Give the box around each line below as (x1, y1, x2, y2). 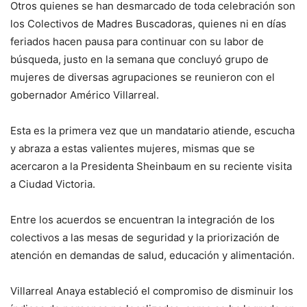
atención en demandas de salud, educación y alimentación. (10, 248, 295, 262)
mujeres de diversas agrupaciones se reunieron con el (10, 70, 275, 84)
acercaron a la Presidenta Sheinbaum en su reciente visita (10, 159, 292, 173)
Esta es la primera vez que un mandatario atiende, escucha (10, 123, 295, 137)
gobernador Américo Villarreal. (10, 88, 159, 101)
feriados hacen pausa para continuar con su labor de (10, 34, 264, 48)
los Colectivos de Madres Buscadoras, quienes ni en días (10, 16, 286, 30)
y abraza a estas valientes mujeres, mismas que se (10, 141, 255, 155)
